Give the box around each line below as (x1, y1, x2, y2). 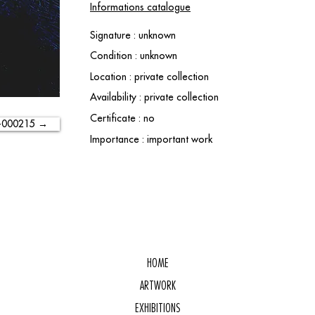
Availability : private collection (90, 91, 219, 103)
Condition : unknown (90, 49, 177, 62)
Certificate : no (90, 112, 155, 124)
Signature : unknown (90, 29, 176, 41)
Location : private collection (90, 70, 209, 83)
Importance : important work (90, 133, 212, 146)
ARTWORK (139, 278, 176, 292)
